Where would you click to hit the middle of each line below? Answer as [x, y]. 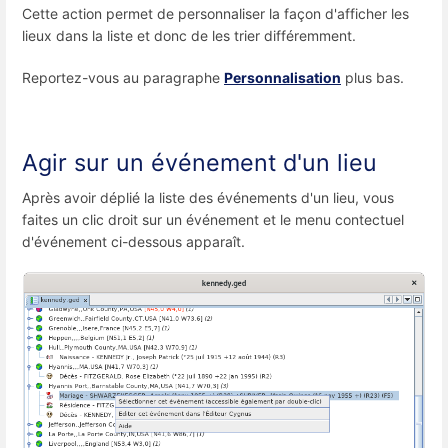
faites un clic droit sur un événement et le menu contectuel [213, 220]
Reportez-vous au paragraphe [123, 77]
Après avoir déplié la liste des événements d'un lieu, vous [208, 198]
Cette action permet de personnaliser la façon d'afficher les [215, 14]
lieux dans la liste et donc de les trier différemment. [189, 36]
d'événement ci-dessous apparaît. [133, 242]
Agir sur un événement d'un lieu [199, 163]
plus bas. [372, 77]
